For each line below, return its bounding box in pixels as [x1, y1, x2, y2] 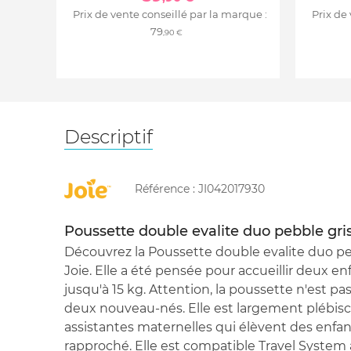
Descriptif [64, 125, 153, 149]
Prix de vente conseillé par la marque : [72, 8, 267, 21]
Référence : [135, 182, 198, 197]
